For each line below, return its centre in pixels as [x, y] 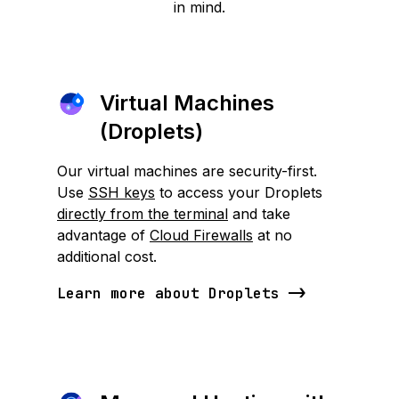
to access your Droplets [239, 192]
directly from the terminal [142, 214]
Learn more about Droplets [168, 293]
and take [259, 214]
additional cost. [107, 256]
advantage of [103, 235]
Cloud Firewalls [201, 235]
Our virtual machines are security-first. [187, 171]
